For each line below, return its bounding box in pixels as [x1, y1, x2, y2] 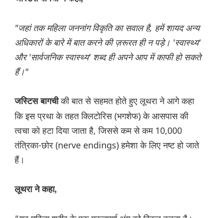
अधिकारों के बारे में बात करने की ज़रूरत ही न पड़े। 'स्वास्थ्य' [15, 36, 200, 49]
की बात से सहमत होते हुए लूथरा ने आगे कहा [58, 95, 194, 107]
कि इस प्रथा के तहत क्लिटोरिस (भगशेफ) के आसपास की [15, 110, 188, 122]
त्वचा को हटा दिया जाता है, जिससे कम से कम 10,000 [15, 125, 182, 137]
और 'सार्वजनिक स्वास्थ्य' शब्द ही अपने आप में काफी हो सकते [15, 51, 201, 63]
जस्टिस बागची [15, 96, 58, 107]
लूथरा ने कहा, [15, 184, 57, 195]
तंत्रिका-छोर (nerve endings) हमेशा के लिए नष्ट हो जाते [15, 139, 199, 151]
